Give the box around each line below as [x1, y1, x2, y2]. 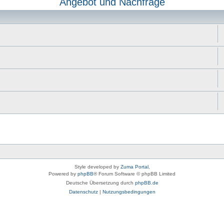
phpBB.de [134, 180, 158, 185]
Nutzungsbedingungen [102, 189, 155, 194]
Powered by [48, 171, 77, 176]
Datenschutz [68, 189, 98, 194]
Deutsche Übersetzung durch [65, 180, 135, 185]
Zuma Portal [120, 164, 148, 169]
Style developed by [74, 164, 120, 169]
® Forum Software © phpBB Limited [93, 171, 175, 176]
